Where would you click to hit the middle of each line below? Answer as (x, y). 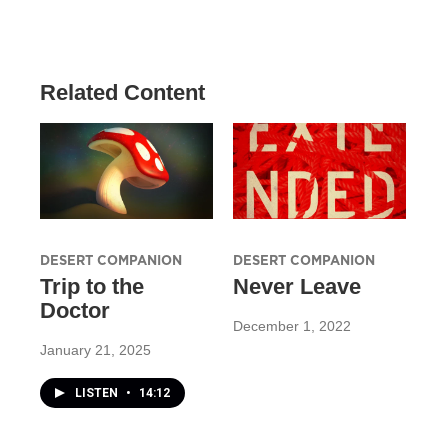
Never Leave (296, 287)
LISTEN (98, 393)
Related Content (122, 93)
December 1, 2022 (291, 326)
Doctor (75, 311)
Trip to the (92, 287)
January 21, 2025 (95, 350)
